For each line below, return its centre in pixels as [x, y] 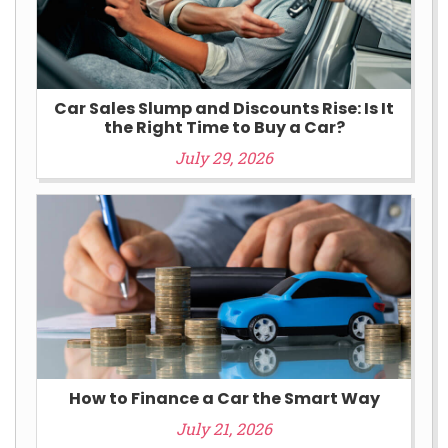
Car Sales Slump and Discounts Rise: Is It [224, 109]
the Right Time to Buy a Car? [224, 128]
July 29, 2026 [224, 158]
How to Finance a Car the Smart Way [224, 399]
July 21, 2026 [224, 429]
